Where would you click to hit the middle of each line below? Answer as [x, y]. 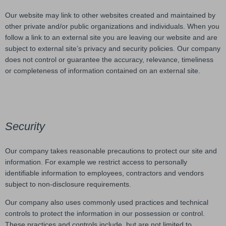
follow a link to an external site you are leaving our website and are [111, 37]
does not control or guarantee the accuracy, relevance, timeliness [109, 59]
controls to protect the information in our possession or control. [105, 214]
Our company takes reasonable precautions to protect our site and [111, 151]
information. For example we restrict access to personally [96, 162]
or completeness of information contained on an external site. [103, 70]
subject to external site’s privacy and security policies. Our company [113, 48]
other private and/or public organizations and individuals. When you [112, 26]
